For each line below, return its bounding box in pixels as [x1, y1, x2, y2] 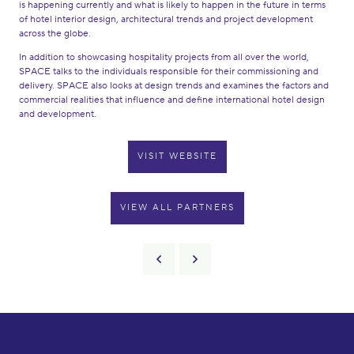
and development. [19, 107, 96, 120]
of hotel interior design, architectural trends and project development [19, 13, 313, 25]
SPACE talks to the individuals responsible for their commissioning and [19, 65, 318, 77]
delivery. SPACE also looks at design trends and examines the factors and [19, 79, 329, 92]
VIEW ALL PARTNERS [119, 201, 235, 213]
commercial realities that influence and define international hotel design [19, 93, 325, 106]
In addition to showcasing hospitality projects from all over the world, [19, 51, 309, 63]
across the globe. [19, 27, 91, 40]
